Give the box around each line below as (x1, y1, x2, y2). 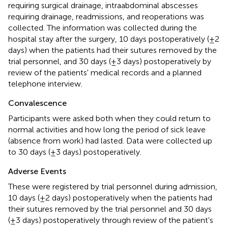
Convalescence (8, 98, 67, 108)
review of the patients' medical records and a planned (8, 67, 202, 77)
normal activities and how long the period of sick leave (8, 124, 206, 134)
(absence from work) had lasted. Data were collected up (8, 135, 212, 146)
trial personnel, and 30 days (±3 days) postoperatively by (8, 56, 211, 66)
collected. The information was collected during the (8, 22, 197, 33)
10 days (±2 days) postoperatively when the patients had (8, 192, 212, 203)
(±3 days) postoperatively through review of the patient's (8, 215, 213, 225)
